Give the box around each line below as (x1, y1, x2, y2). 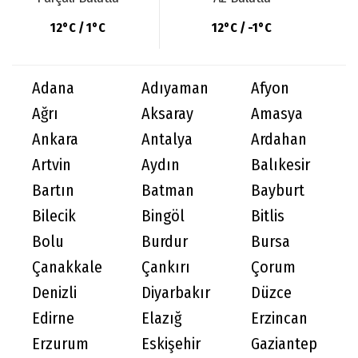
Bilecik (32, 206, 76, 225)
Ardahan (251, 129, 307, 149)
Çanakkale (32, 257, 102, 276)
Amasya (251, 104, 303, 123)
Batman (141, 181, 194, 200)
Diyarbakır (141, 283, 210, 302)
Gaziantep (251, 334, 317, 353)
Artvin (32, 155, 71, 174)
